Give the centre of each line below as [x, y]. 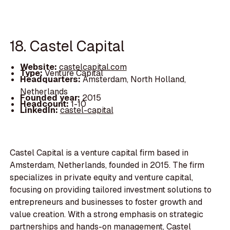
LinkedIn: [40, 110]
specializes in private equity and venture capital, [102, 177]
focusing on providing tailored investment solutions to [111, 189]
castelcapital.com [93, 67]
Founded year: [51, 98]
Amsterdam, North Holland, [134, 80]
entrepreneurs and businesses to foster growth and [106, 202]
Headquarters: [51, 80]
